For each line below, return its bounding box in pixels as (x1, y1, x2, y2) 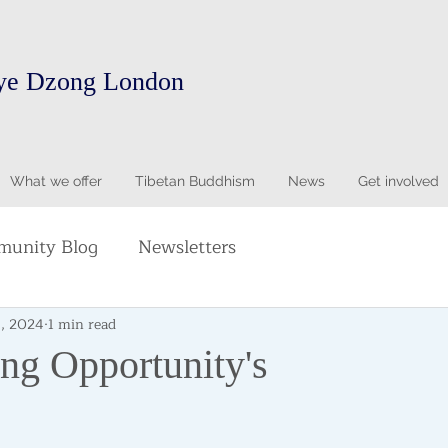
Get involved (357, 173, 439, 189)
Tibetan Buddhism (134, 173, 255, 189)
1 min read (48, 312, 116, 336)
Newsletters (138, 232, 236, 262)
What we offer (9, 173, 102, 189)
